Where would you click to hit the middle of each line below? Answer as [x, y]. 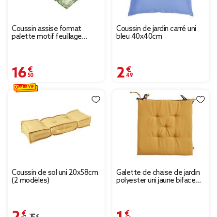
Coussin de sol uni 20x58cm [55, 173]
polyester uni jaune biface [156, 181]
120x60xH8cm [35, 45]
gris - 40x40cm [140, 189]
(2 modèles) [31, 181]
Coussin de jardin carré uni [156, 29]
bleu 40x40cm [139, 37]
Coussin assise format [46, 29]
